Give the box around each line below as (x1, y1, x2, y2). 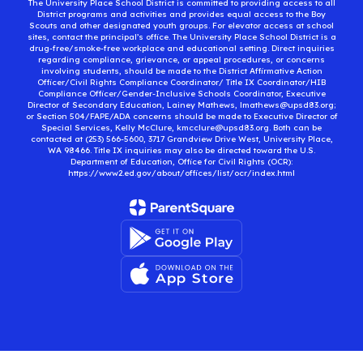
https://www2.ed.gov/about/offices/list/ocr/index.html (68, 168, 295, 178)
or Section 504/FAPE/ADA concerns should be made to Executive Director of (25, 111, 338, 122)
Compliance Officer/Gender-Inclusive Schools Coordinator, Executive (37, 88, 326, 99)
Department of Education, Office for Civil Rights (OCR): (70, 156, 293, 167)
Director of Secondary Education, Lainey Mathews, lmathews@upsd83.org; (28, 100, 335, 110)
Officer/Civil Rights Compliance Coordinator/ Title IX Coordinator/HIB (37, 77, 326, 88)
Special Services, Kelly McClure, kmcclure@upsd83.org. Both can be (41, 122, 322, 133)
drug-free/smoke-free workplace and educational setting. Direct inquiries (28, 43, 335, 53)
